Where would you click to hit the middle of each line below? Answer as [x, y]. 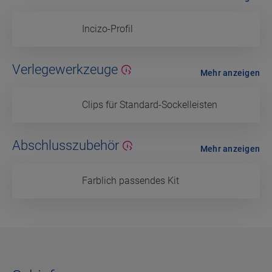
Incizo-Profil [107, 29]
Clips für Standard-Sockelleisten [150, 105]
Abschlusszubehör [66, 146]
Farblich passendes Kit [131, 181]
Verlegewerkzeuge [65, 70]
